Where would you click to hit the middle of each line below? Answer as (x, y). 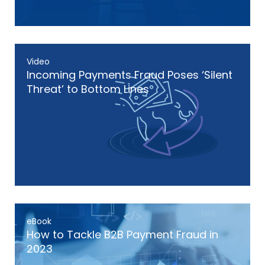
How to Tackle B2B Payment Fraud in (122, 235)
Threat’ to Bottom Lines (88, 89)
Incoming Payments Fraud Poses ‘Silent (130, 75)
